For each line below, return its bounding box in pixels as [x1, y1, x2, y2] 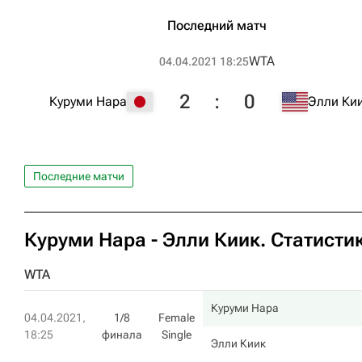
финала [102, 328, 142, 341]
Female [158, 311, 195, 324]
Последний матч [167, 18, 267, 33]
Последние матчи [33, 170, 124, 183]
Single [162, 328, 192, 341]
